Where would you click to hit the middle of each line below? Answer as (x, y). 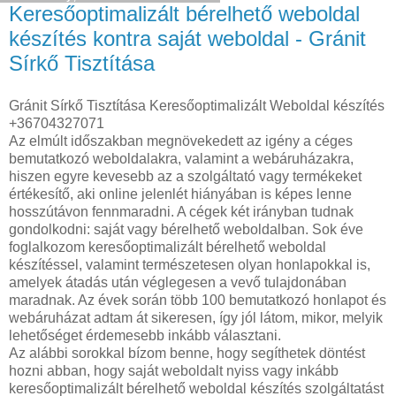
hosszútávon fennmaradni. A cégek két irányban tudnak (181, 212)
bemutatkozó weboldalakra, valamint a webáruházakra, (181, 159)
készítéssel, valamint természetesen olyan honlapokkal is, (190, 265)
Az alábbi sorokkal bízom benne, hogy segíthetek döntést (187, 353)
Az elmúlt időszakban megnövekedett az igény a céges (181, 141)
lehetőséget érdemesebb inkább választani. (145, 335)
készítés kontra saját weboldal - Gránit (187, 39)
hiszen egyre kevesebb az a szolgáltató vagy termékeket (185, 176)
